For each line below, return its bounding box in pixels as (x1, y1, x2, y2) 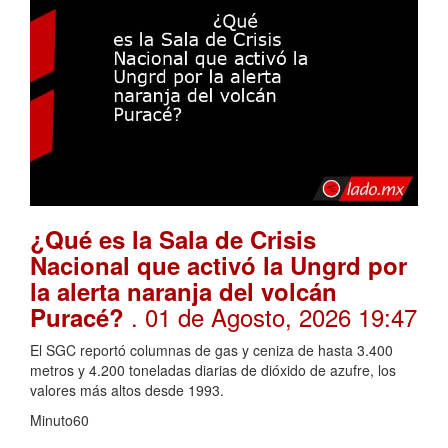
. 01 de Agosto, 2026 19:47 (131, 298, 417, 334)
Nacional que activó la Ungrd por (30, 247, 407, 282)
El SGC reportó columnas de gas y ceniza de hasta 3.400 (30, 339, 393, 360)
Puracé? (30, 299, 131, 334)
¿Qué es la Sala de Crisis (30, 221, 316, 256)
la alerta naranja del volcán (30, 273, 337, 308)
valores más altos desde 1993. (30, 379, 224, 400)
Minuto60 (30, 409, 89, 430)
